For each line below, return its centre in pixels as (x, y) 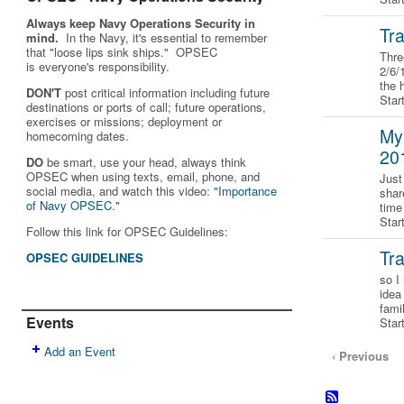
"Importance (245, 191)
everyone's (67, 66)
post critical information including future (165, 92)
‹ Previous (360, 356)
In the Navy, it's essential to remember (166, 37)
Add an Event (80, 351)
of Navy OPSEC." (73, 205)
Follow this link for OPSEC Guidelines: (127, 231)
